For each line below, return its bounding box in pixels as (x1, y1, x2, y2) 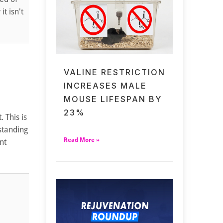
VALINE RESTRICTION (64, 67, 166, 77)
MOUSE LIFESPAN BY (64, 94, 162, 104)
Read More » (64, 136, 100, 143)
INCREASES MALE (64, 80, 147, 91)
